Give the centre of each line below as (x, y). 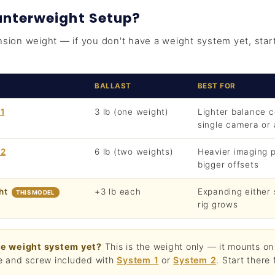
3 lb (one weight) (132, 112)
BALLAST (113, 86)
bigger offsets (228, 165)
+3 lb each (118, 192)
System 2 (195, 260)
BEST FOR (216, 86)
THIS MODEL (35, 192)
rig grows (218, 204)
